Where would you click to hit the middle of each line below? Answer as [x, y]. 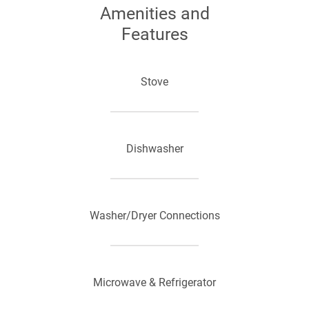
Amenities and [154, 13]
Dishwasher [154, 149]
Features [154, 34]
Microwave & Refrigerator [154, 282]
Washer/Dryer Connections [154, 216]
